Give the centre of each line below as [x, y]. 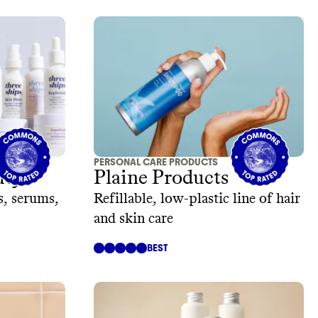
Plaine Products [161, 178]
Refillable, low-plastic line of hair [197, 198]
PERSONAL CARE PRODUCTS [156, 162]
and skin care [133, 218]
